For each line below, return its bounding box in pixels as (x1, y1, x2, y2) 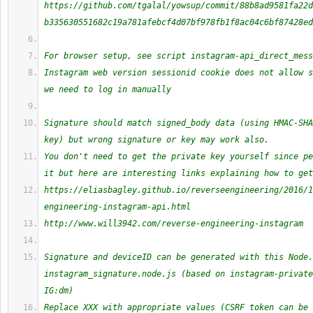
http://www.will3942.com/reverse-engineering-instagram (44, 219, 303, 228)
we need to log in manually (44, 85, 171, 94)
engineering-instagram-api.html (44, 202, 191, 212)
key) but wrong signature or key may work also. (44, 135, 269, 145)
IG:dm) (44, 286, 73, 296)
